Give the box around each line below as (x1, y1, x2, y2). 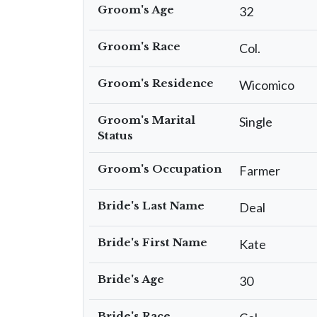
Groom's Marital (98, 113, 195, 127)
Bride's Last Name (98, 199, 204, 212)
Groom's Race (98, 40, 180, 53)
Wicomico (239, 77, 294, 93)
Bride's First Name (98, 236, 207, 249)
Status (98, 129, 133, 142)
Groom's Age (98, 3, 174, 16)
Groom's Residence (98, 76, 214, 90)
